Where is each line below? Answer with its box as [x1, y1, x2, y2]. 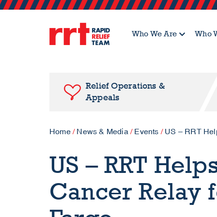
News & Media [77, 127, 128, 137]
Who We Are [132, 29, 177, 38]
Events [134, 127, 159, 137]
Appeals [86, 93, 120, 103]
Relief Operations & [86, 81, 165, 91]
